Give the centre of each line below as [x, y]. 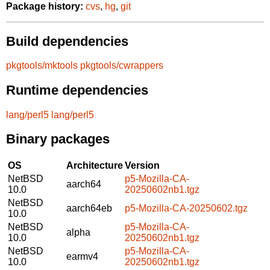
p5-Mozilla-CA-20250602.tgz [186, 208]
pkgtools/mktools [42, 66]
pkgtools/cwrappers [122, 66]
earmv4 [82, 256]
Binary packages [58, 139]
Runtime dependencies [77, 90]
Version [142, 165]
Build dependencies [67, 41]
